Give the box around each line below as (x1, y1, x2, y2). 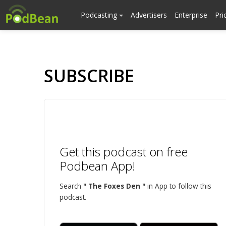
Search (60, 181, 83, 191)
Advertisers (131, 10, 167, 20)
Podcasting (81, 10, 119, 20)
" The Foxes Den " (83, 181, 145, 191)
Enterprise (175, 10, 207, 20)
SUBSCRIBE (44, 64, 134, 87)
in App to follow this (145, 181, 211, 191)
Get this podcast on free (60, 143, 188, 160)
